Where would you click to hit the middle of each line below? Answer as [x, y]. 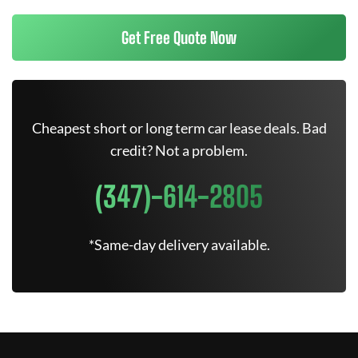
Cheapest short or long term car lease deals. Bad [179, 128]
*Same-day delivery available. [179, 245]
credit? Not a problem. [179, 150]
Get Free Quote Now [179, 38]
